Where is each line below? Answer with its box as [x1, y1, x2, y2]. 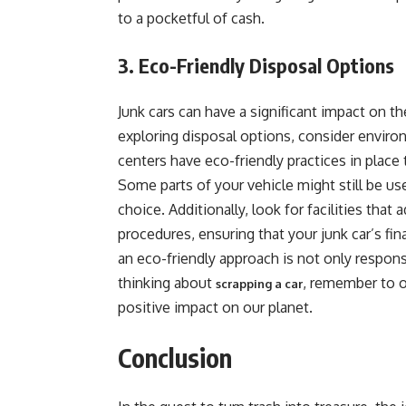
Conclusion [118, 342, 232, 373]
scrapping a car [216, 276, 303, 291]
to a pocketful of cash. [118, 9, 265, 27]
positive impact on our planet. [118, 298, 313, 316]
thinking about [118, 274, 216, 292]
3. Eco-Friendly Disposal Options [118, 53, 394, 78]
